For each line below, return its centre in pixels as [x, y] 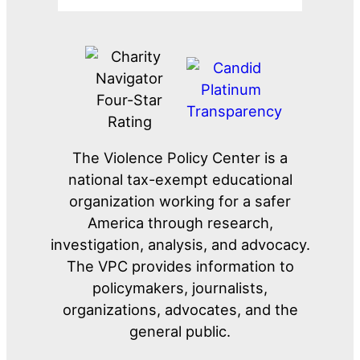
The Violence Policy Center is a [180, 158]
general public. [180, 331]
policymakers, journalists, [180, 288]
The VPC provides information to [180, 266]
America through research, [180, 223]
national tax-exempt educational [180, 180]
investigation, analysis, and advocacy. [180, 245]
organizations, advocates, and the [180, 310]
